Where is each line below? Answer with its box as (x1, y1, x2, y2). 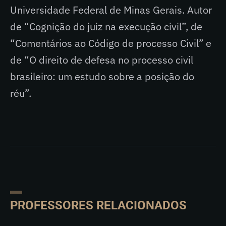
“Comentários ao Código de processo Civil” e (10, 36, 211, 50)
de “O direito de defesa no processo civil (10, 53, 193, 67)
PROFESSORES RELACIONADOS (10, 198, 187, 212)
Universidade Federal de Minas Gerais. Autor (10, 3, 212, 17)
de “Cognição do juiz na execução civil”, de (10, 20, 202, 33)
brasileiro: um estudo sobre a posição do (10, 70, 194, 83)
